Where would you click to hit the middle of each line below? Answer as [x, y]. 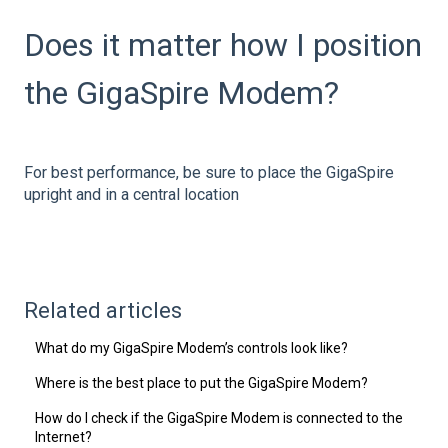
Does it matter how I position [223, 44]
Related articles [103, 311]
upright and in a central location [131, 194]
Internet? [64, 437]
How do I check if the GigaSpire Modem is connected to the [219, 418]
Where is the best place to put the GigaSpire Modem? [203, 383]
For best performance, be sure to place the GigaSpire [209, 172]
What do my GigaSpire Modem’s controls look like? [192, 348]
